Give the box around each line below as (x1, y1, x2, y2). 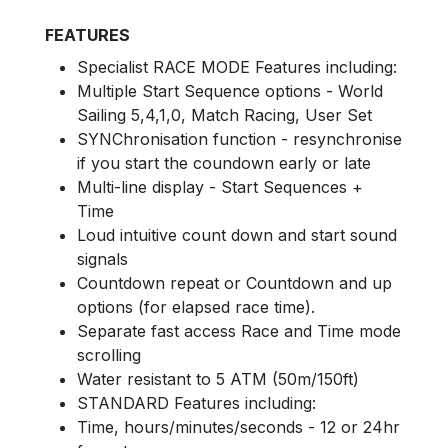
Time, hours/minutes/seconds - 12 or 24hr (76, 417, 400, 437)
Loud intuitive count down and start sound (76, 225, 397, 245)
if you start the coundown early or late (76, 153, 371, 173)
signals (76, 249, 128, 269)
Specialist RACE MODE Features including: (76, 57, 397, 77)
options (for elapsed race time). (76, 297, 315, 317)
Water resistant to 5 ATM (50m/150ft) (76, 369, 359, 389)
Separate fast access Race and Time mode (76, 321, 401, 341)
